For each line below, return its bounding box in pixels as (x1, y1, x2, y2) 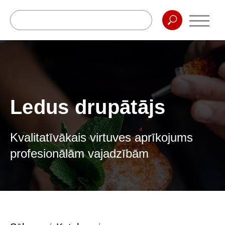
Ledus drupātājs (10, 96, 166, 118)
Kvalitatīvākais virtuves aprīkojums (10, 131, 193, 144)
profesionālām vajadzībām (10, 147, 149, 160)
